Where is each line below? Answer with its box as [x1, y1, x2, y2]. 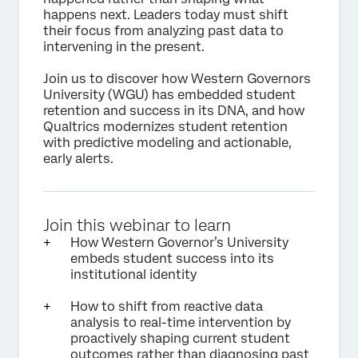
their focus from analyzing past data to [43, 23, 284, 38]
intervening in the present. [43, 39, 205, 54]
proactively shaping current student [70, 331, 290, 346]
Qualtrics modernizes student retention [43, 119, 288, 134]
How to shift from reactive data [70, 299, 263, 314]
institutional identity [70, 267, 197, 282]
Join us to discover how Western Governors [43, 71, 311, 86]
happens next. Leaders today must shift [43, 7, 288, 22]
